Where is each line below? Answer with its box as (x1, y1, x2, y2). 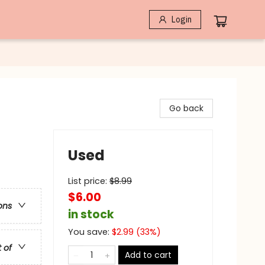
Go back (169, 102, 203, 114)
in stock (68, 206, 114, 222)
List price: (68, 175, 109, 187)
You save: (68, 226, 112, 238)
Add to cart (125, 249, 172, 261)
